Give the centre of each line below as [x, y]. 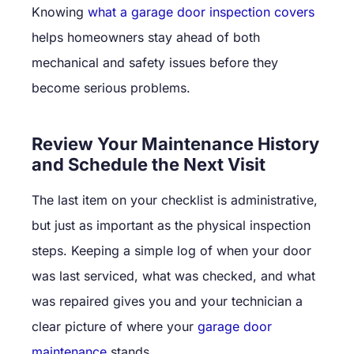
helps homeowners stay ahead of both [146, 37]
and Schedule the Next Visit [149, 164]
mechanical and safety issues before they [155, 62]
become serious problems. [111, 87]
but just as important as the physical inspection [171, 225]
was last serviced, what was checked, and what [173, 275]
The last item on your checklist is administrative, [175, 200]
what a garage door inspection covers [201, 11]
